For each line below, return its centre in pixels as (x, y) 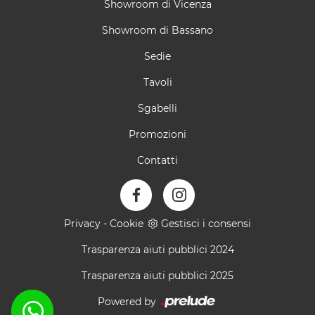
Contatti (157, 160)
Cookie (127, 223)
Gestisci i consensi (206, 223)
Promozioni (157, 134)
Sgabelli (157, 108)
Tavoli (157, 82)
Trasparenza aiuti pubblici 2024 (157, 249)
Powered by (128, 301)
